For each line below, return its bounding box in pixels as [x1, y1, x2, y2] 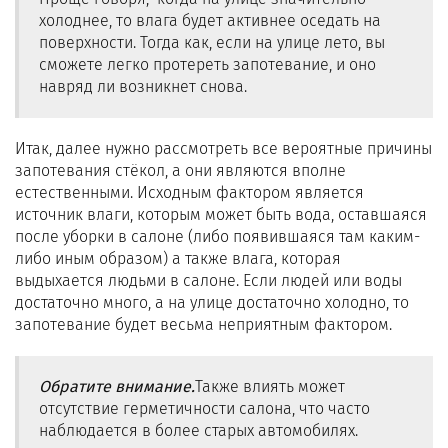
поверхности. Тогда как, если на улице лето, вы [39, 33, 385, 52]
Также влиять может [195, 377, 345, 396]
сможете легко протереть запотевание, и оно [39, 55, 376, 74]
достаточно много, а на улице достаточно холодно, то [15, 293, 409, 312]
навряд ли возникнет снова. [39, 77, 247, 96]
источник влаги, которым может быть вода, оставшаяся [15, 205, 427, 224]
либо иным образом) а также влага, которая [15, 249, 341, 268]
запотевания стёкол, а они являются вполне [15, 161, 346, 180]
